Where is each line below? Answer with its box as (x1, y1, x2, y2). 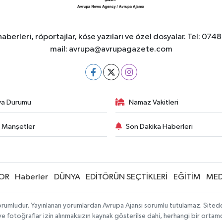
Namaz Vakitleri (129, 99, 178, 107)
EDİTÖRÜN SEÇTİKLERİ (86, 173, 167, 182)
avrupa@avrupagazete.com (68, 45, 172, 54)
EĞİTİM (173, 173, 201, 182)
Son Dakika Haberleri (126, 122, 193, 130)
